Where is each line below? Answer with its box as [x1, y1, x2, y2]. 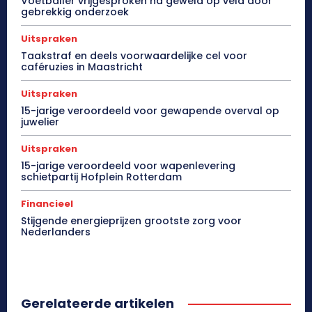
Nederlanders [21, 224, 91, 239]
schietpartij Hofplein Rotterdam [21, 169, 182, 184]
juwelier [21, 114, 59, 129]
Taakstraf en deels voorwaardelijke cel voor [21, 48, 247, 63]
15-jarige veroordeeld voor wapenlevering [21, 158, 235, 173]
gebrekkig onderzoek [21, 4, 129, 19]
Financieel [21, 196, 73, 210]
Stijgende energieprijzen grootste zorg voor [21, 213, 242, 228]
